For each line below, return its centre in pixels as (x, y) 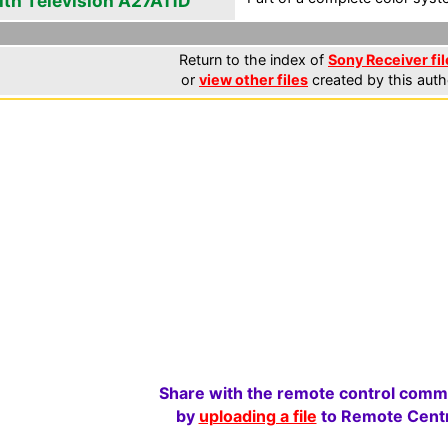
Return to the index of (253, 59)
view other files (253, 79)
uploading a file (257, 416)
